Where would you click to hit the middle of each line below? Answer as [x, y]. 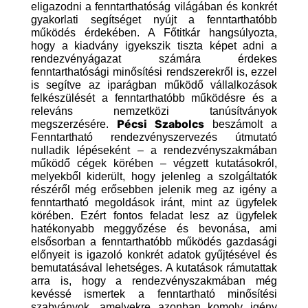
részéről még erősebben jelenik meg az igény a [154, 190]
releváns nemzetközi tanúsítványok [154, 111]
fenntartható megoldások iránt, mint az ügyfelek [154, 203]
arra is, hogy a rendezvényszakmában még [154, 281]
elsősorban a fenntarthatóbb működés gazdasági [154, 242]
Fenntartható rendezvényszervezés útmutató [154, 137]
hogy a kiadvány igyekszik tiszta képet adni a [154, 46]
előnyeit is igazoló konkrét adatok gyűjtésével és [154, 255]
